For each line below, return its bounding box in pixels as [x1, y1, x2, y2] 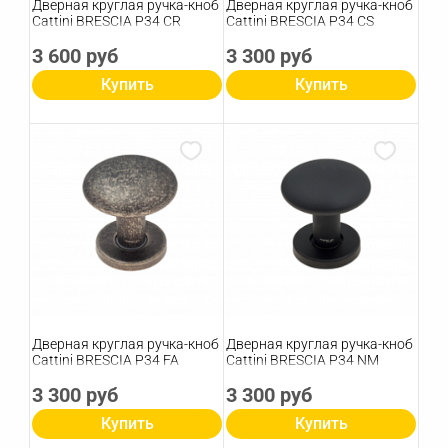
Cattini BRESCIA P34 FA [32, 352, 179, 369]
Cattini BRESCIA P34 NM [226, 352, 379, 369]
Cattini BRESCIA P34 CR [32, 13, 181, 30]
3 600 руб [32, 44, 118, 69]
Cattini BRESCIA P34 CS [226, 13, 374, 30]
